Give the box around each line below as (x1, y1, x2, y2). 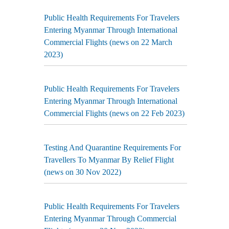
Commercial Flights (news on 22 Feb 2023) (44, 109, 185, 118)
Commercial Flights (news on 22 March (44, 38, 172, 47)
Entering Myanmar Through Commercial (44, 214, 176, 223)
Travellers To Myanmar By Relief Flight (44, 155, 174, 164)
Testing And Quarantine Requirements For (44, 143, 181, 152)
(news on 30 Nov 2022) (44, 168, 121, 176)
